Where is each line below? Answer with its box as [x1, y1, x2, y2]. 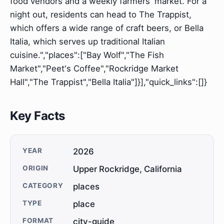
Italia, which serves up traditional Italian [10, 36, 165, 47]
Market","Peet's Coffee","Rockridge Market [10, 63, 178, 74]
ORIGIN [22, 164, 49, 172]
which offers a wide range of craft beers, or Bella [10, 23, 203, 33]
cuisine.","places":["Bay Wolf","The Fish [10, 50, 164, 60]
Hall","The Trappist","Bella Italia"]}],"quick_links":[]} [10, 77, 207, 87]
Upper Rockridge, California [73, 164, 182, 174]
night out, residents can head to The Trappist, [10, 9, 191, 20]
